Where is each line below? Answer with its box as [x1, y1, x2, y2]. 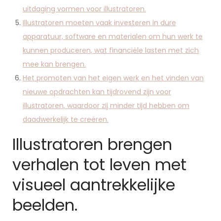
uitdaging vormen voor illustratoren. [23, 4, 146, 14]
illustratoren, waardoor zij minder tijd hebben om [23, 101, 189, 110]
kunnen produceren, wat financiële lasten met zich [23, 45, 199, 55]
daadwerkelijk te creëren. [23, 114, 109, 124]
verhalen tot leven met [12, 153, 186, 176]
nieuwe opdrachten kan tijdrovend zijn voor [23, 87, 171, 97]
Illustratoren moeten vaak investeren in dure [23, 18, 176, 28]
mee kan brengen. [23, 59, 86, 69]
